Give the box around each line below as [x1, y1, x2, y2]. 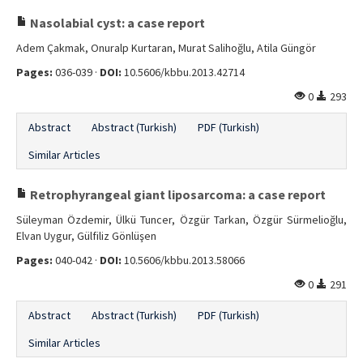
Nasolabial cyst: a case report [28, 15, 205, 31]
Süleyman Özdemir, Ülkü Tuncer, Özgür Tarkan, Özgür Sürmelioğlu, [16, 212, 347, 227]
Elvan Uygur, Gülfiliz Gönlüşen [16, 228, 156, 243]
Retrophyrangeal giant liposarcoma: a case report [28, 186, 326, 203]
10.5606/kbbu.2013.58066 [122, 253, 245, 267]
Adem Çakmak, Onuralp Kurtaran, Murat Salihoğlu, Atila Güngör [16, 41, 316, 55]
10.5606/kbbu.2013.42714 [122, 65, 245, 79]
